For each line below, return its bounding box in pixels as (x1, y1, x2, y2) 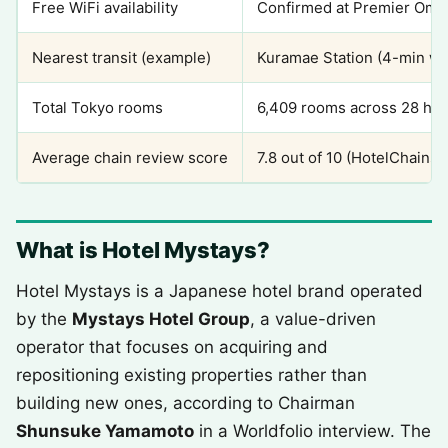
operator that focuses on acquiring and (16, 337, 328, 357)
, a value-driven (250, 309, 376, 329)
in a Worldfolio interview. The (194, 421, 431, 441)
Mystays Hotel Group (72, 309, 250, 329)
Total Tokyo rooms (32, 98, 163, 117)
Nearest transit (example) (32, 48, 211, 67)
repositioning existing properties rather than (16, 365, 367, 385)
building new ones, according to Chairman (16, 393, 355, 413)
